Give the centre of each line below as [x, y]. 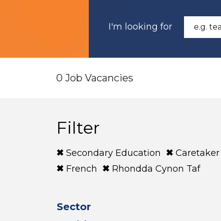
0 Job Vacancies [95, 78]
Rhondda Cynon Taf [156, 169]
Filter [78, 128]
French [82, 169]
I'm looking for [140, 27]
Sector [74, 207]
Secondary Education [113, 153]
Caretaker [198, 153]
